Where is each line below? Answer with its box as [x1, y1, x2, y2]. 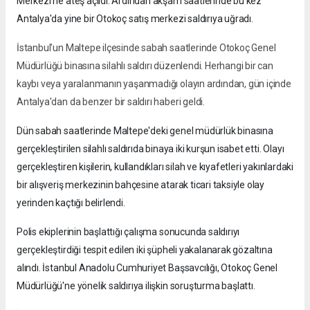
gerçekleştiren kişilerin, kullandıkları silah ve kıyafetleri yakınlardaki [17, 161, 293, 173]
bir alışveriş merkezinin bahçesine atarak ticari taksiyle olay [17, 179, 265, 191]
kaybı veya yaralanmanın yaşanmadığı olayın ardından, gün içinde [17, 78, 291, 90]
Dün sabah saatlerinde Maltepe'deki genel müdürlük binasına [17, 125, 273, 137]
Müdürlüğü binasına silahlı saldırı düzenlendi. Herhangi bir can [17, 60, 273, 72]
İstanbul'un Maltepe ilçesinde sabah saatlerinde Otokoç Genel [17, 42, 276, 54]
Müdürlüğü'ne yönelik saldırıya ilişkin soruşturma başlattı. [17, 280, 255, 292]
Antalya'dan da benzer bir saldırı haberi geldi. [17, 96, 205, 108]
